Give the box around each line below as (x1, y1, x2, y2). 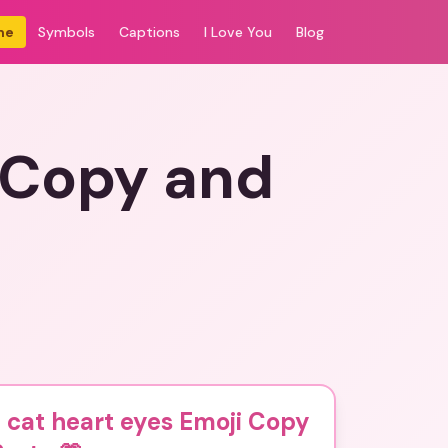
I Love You (204, 23, 272, 41)
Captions (119, 23, 180, 41)
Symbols (38, 23, 95, 41)
